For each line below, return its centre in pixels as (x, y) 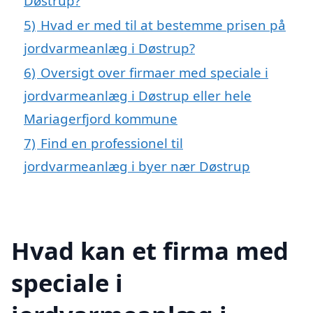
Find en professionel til (112, 143)
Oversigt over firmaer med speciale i (154, 72)
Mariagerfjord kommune (101, 118)
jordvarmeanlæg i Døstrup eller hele (138, 95)
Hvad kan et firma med (150, 251)
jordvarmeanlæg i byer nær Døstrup (137, 166)
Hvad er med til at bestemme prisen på (163, 24)
